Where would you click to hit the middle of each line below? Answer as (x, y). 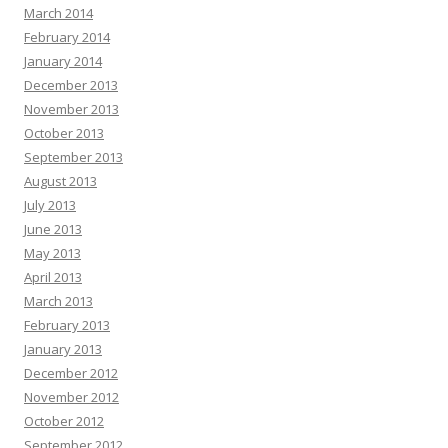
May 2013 (52, 253)
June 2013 (53, 229)
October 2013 (64, 133)
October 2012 (64, 421)
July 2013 (50, 205)
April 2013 (53, 277)
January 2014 (63, 61)
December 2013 (71, 85)
